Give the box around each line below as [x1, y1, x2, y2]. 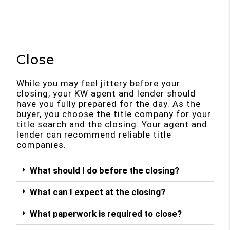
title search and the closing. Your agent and [16, 119, 208, 130]
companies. [16, 140, 67, 150]
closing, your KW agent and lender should [16, 88, 197, 99]
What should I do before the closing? [30, 165, 180, 176]
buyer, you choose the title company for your [16, 109, 212, 120]
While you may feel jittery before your [16, 78, 181, 89]
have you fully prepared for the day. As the [16, 99, 201, 109]
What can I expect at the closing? [30, 187, 166, 198]
